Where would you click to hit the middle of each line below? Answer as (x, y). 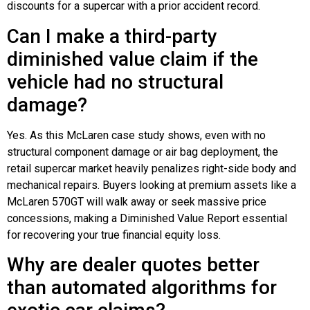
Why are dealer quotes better (133, 264)
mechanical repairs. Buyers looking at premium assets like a (152, 185)
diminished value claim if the (133, 59)
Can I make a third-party (112, 36)
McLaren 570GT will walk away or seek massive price (137, 201)
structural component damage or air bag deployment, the (143, 152)
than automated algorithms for (142, 287)
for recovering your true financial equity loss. (114, 235)
